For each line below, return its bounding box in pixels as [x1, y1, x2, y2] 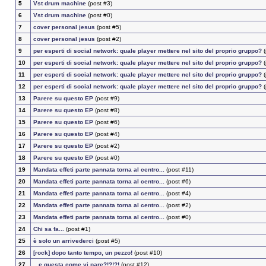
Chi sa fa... [33, 226, 64, 233]
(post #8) [93, 107, 119, 114]
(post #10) [132, 249, 162, 256]
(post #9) [93, 95, 119, 102]
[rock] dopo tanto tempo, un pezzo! [33, 249, 132, 256]
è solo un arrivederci [33, 237, 94, 245]
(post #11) [164, 166, 194, 173]
